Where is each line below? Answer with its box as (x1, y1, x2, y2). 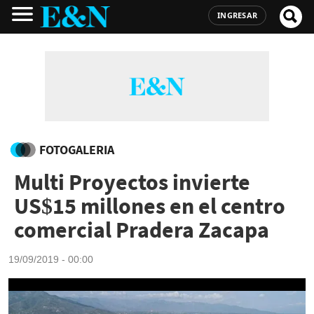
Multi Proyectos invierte (14, 168, 251, 196)
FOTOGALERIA (39, 142, 114, 158)
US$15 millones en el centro (14, 192, 286, 220)
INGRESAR (217, 10, 257, 20)
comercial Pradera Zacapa (14, 216, 270, 244)
